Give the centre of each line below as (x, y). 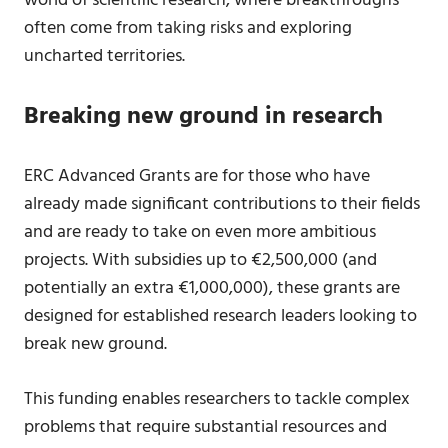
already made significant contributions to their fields (222, 204)
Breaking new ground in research (203, 117)
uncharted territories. (104, 56)
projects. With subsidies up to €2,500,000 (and (200, 260)
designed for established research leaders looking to (220, 316)
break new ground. (95, 344)
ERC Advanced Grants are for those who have (197, 176)
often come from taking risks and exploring (188, 28)
